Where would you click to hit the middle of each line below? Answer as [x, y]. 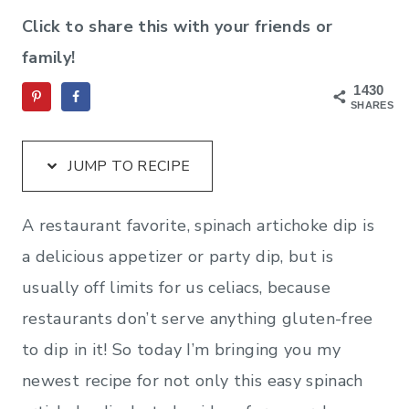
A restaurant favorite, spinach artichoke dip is [198, 225]
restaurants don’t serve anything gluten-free [198, 318]
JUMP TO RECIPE [127, 166]
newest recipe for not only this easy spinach [193, 380]
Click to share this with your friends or [178, 26]
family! [49, 57]
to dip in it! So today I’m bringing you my [182, 349]
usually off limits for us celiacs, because [177, 287]
